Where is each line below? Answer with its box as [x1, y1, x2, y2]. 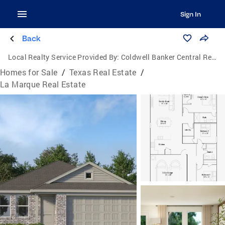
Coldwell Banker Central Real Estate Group [121, 52, 212, 62]
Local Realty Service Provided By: [8, 52, 120, 62]
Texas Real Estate [69, 67, 137, 77]
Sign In [180, 10, 201, 18]
